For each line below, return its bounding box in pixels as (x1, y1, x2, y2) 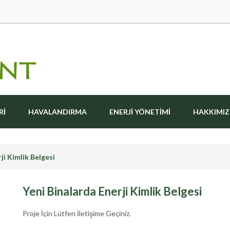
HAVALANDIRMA (28, 107, 87, 116)
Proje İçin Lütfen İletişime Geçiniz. (23, 209, 131, 218)
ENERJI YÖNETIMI (109, 107, 170, 116)
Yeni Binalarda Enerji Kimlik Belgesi (23, 184, 202, 198)
